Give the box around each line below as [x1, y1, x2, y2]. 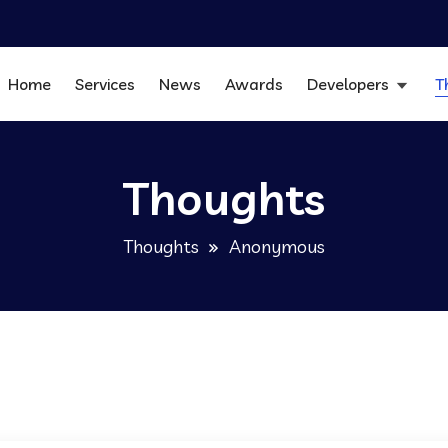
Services [74, 73, 135, 94]
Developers [306, 73, 393, 94]
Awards [224, 73, 283, 94]
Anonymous [229, 235, 325, 258]
